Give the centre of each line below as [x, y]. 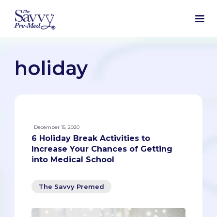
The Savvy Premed [71, 187]
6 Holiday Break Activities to [91, 139]
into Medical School [73, 160]
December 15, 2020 [57, 127]
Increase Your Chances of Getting [102, 149]
